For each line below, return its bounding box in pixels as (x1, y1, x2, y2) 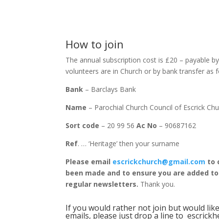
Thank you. (138, 179, 175, 189)
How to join (66, 36, 124, 51)
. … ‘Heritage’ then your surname (78, 138, 180, 148)
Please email (66, 156, 113, 166)
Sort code (66, 120, 100, 130)
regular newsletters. (66, 179, 139, 189)
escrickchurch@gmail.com (112, 156, 206, 166)
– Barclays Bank (83, 84, 136, 94)
